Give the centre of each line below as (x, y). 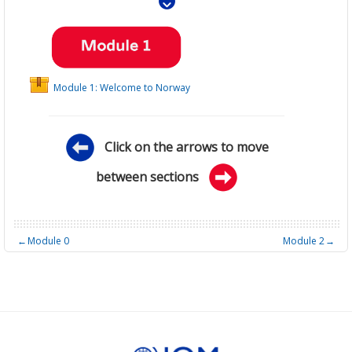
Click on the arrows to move (186, 147)
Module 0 (49, 240)
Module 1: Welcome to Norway (122, 88)
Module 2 (303, 240)
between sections (152, 176)
